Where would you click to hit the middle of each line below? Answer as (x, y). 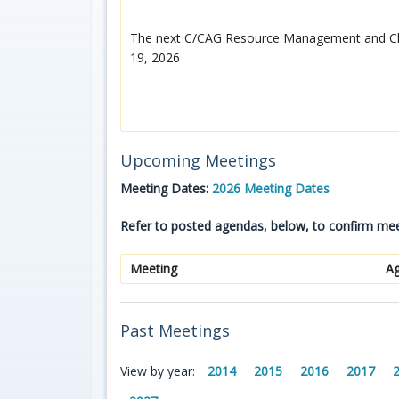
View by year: (159, 370)
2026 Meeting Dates (271, 188)
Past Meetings (175, 330)
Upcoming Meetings (198, 160)
